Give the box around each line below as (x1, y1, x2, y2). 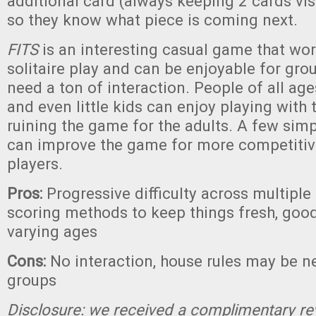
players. (7, 154, 63, 173)
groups (7, 271, 56, 289)
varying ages (7, 222, 97, 241)
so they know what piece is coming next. (7, 11, 298, 29)
